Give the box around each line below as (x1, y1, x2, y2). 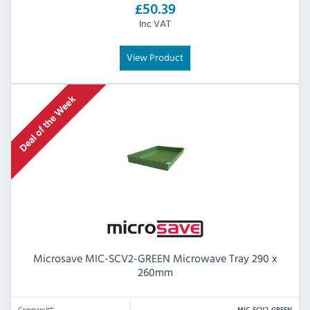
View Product (127, 50, 183, 65)
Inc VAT (139, 16, 171, 31)
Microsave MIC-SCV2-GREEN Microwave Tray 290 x (33, 250, 277, 267)
